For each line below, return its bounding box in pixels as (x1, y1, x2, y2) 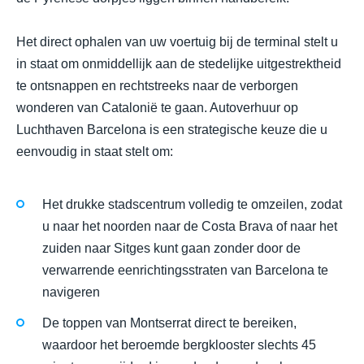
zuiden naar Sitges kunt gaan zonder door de (42, 241, 301, 256)
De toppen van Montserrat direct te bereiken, (42, 316, 297, 331)
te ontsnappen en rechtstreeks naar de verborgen (16, 78, 298, 93)
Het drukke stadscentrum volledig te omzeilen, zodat (42, 197, 342, 212)
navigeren (42, 285, 100, 300)
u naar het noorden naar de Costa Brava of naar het (42, 219, 337, 234)
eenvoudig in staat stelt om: (16, 144, 173, 158)
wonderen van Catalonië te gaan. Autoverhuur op (16, 100, 298, 115)
